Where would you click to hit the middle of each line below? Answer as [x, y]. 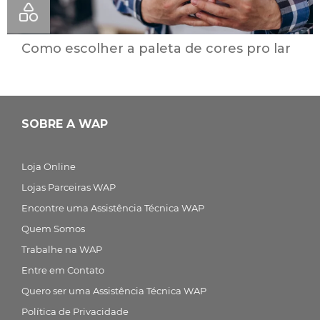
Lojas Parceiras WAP [69, 187]
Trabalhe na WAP [62, 249]
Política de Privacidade [75, 311]
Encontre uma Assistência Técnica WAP [113, 207]
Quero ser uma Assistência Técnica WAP [114, 290]
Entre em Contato [63, 270]
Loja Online [49, 166]
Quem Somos [53, 228]
